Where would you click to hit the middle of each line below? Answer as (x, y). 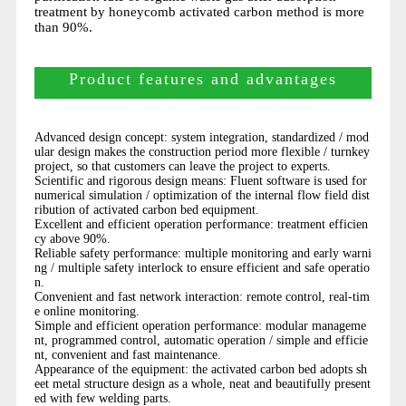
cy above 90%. (72, 238)
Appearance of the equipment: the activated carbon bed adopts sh (200, 369)
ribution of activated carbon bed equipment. (150, 209)
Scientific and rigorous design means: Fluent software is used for (200, 180)
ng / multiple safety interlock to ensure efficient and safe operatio (202, 267)
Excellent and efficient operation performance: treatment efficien (201, 224)
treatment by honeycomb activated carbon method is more (199, 11)
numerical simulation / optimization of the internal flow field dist (202, 195)
